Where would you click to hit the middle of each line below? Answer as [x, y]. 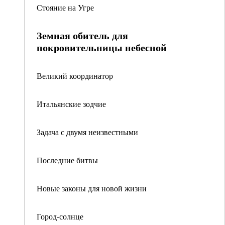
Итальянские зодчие [71, 104]
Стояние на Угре [65, 7]
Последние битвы [67, 160]
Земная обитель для [82, 35]
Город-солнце [60, 216]
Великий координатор [75, 76]
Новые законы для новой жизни [92, 188]
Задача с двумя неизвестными [87, 132]
